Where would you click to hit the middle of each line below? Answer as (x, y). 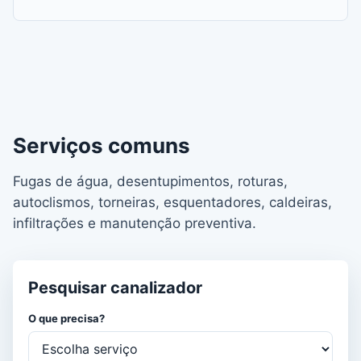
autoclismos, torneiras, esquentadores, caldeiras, (172, 202)
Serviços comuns (102, 145)
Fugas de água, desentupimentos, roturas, (150, 181)
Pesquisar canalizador (115, 288)
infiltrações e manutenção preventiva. (135, 223)
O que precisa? (66, 318)
